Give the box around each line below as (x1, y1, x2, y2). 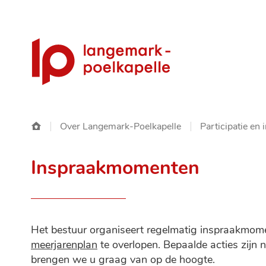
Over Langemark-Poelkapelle (60, 120, 181, 133)
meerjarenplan (31, 237, 97, 252)
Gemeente (30, 36, 96, 55)
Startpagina (40, 119, 89, 132)
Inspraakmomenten (31, 155, 199, 180)
